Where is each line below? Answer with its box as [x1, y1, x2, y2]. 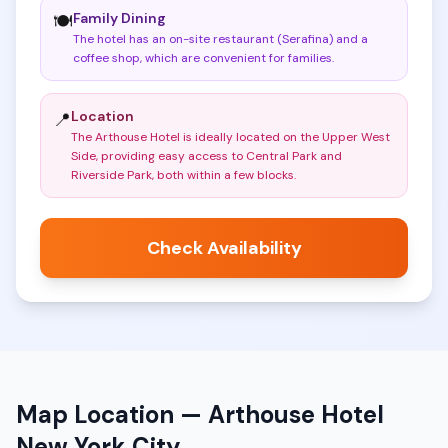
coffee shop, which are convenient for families [73, 50, 332, 66]
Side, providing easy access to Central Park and [71, 148, 342, 164]
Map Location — [16, 399, 208, 430]
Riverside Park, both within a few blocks [71, 167, 294, 183]
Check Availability [146, 236, 302, 260]
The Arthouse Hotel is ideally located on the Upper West [71, 129, 390, 145]
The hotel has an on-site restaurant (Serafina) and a [73, 31, 368, 47]
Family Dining [73, 9, 166, 27]
